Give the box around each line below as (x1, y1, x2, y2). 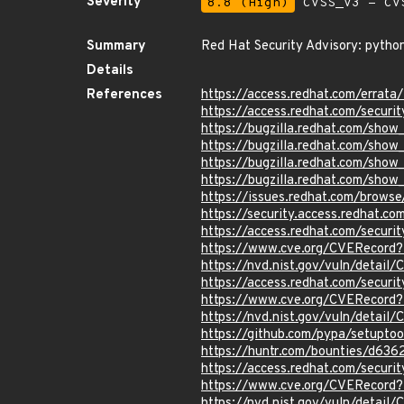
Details (87, 62, 133, 79)
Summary (87, 38, 146, 55)
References (87, 87, 162, 104)
